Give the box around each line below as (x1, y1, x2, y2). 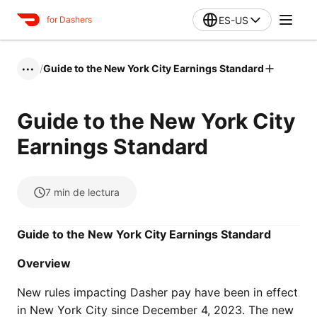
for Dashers (47, 14, 92, 25)
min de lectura (54, 186, 120, 198)
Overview (17, 256, 71, 270)
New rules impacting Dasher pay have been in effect (17, 285, 298, 299)
